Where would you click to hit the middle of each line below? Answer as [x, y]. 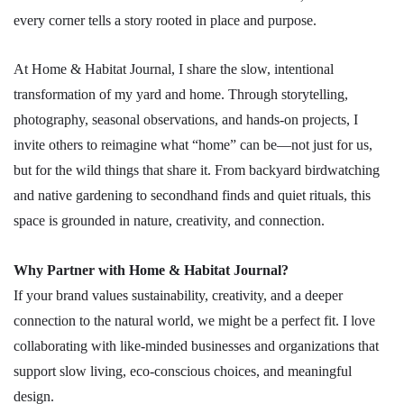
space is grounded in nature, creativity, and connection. [169, 221]
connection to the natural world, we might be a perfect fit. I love [194, 320]
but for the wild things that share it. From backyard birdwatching [197, 170]
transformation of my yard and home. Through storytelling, [181, 95]
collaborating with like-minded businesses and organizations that [196, 345]
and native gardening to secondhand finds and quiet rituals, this [192, 196]
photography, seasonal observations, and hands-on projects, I [186, 120]
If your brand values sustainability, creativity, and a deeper [178, 295]
